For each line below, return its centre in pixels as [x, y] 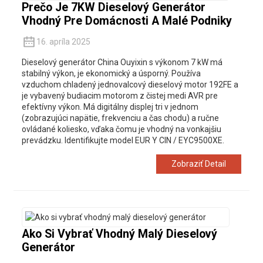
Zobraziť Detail [199, 164]
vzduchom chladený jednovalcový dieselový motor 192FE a [130, 85]
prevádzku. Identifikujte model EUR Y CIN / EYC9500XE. [123, 141]
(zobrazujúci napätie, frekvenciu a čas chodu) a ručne [120, 118]
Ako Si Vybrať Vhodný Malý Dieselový [119, 234]
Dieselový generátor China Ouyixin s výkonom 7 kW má [122, 63]
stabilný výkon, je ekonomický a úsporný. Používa [111, 74]
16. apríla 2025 [63, 41]
